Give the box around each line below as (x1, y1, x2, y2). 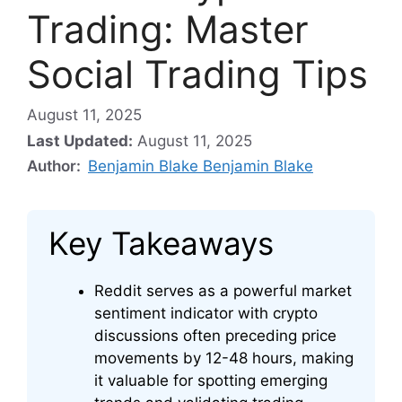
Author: (27, 157, 84, 176)
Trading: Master (27, 5, 309, 52)
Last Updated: (27, 132, 133, 151)
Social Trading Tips (27, 50, 368, 97)
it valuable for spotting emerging (94, 371, 328, 390)
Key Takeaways (48, 224, 274, 263)
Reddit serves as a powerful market (94, 282, 352, 301)
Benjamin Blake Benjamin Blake (88, 157, 313, 176)
